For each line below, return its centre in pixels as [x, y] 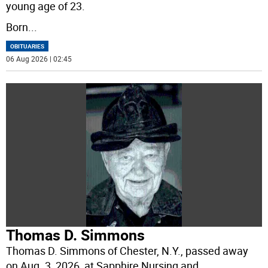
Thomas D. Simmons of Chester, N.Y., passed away [127, 251]
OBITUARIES [28, 46]
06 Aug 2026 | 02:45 [39, 58]
